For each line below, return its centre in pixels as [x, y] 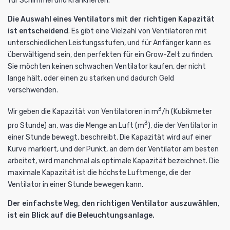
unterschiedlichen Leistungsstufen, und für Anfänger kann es [109, 43]
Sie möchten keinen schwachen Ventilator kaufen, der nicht [107, 66]
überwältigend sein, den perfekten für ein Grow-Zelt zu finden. [111, 54]
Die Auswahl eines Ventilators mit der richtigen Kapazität [111, 19]
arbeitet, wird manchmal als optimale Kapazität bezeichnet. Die [113, 161]
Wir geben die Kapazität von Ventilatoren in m [83, 111]
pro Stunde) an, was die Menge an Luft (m [76, 126]
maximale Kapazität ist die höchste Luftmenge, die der [99, 173]
